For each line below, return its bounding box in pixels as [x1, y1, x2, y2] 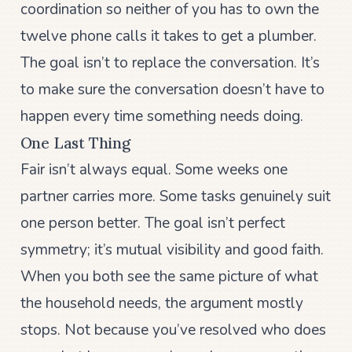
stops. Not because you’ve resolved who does [20, 319, 326, 340]
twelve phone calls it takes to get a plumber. [20, 25, 317, 46]
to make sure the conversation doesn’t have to [20, 79, 324, 100]
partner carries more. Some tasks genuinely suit [20, 185, 331, 207]
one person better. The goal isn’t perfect [20, 212, 285, 233]
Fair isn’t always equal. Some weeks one [20, 159, 288, 180]
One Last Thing [20, 133, 130, 152]
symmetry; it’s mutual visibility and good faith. [20, 239, 324, 260]
